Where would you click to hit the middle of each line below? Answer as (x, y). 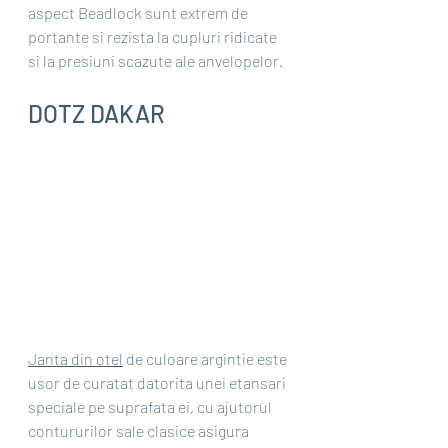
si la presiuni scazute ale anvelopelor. (155, 61)
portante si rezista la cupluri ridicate (154, 37)
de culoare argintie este (206, 358)
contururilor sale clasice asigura (140, 430)
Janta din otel (75, 358)
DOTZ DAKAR (96, 114)
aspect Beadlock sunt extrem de (139, 13)
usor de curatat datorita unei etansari (158, 382)
